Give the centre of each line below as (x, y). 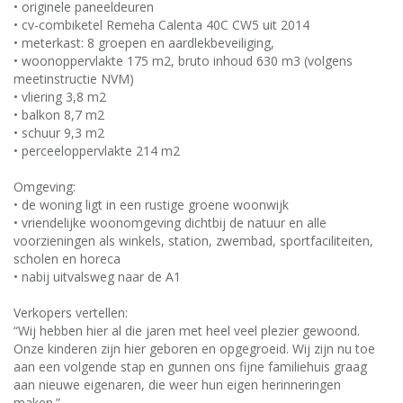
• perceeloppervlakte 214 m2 (97, 151)
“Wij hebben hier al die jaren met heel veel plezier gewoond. (187, 331)
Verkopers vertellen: (71, 313)
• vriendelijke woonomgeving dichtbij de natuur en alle (170, 223)
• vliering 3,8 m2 (60, 97)
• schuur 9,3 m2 (59, 133)
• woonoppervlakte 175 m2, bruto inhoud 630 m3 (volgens (183, 61)
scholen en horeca (67, 259)
